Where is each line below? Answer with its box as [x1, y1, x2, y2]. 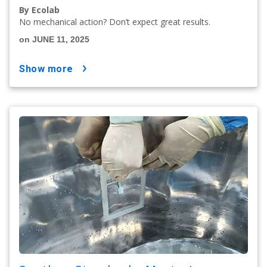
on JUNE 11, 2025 [19, 35, 89, 45]
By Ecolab [19, 4, 60, 16]
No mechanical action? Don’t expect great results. [19, 16, 210, 28]
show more [25, 63, 73, 75]
